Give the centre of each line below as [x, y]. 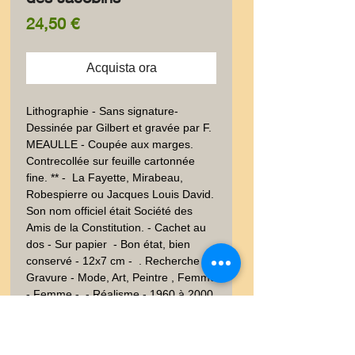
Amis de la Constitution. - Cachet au [116, 227]
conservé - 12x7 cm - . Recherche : [116, 261]
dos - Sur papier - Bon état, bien [108, 244]
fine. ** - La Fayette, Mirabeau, [105, 177]
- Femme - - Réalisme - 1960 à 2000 [120, 294]
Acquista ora [121, 68]
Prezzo [103, 23]
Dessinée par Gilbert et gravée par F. [119, 128]
